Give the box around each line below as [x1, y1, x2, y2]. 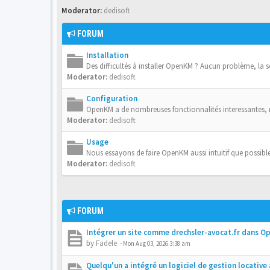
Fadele [96, 238, 117, 248]
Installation [86, 50, 128, 60]
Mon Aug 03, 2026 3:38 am [123, 239, 190, 248]
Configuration [86, 93, 137, 104]
